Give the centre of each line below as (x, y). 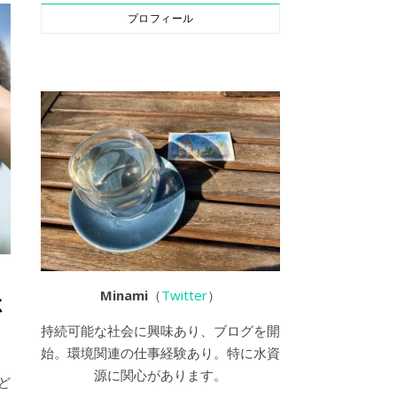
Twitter (184, 295)
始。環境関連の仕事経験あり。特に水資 (160, 352)
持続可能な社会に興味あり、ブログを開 (160, 330)
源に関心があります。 (160, 374)
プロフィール (160, 18)
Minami (124, 295)
